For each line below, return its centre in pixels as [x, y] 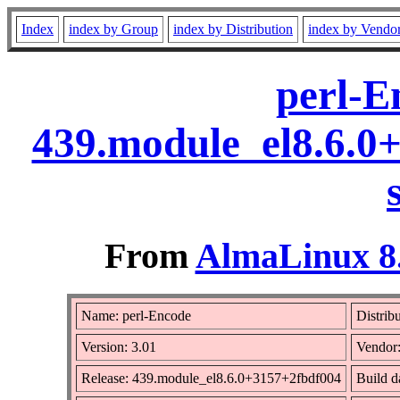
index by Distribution [233, 29]
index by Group [113, 29]
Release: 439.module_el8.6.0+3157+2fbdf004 [211, 378]
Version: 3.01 [119, 346]
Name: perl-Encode [136, 315]
